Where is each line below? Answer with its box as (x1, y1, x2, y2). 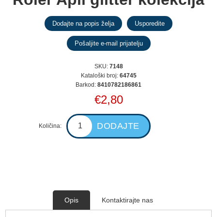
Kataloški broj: (80, 72, 118, 79)
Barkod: (76, 81, 96, 88)
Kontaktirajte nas (101, 196, 153, 204)
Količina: (39, 122, 62, 129)
